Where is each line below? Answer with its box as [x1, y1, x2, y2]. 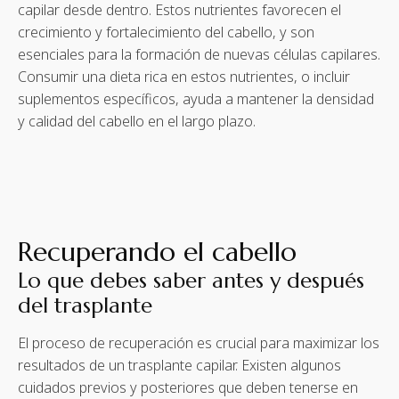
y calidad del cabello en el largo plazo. [18, 111, 256, 132]
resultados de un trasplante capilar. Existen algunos [18, 355, 341, 376]
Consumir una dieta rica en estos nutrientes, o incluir [18, 67, 350, 87]
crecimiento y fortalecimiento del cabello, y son [18, 22, 314, 43]
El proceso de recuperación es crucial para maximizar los [18, 333, 379, 354]
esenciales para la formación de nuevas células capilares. [18, 45, 380, 65]
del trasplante [18, 292, 152, 320]
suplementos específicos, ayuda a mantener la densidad [18, 89, 374, 110]
